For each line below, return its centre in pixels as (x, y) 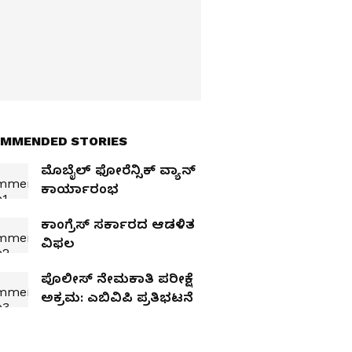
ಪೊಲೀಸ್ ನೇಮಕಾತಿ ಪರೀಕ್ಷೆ (117, 278)
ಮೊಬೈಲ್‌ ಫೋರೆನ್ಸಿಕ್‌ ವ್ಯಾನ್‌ (118, 170)
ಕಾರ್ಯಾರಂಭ (80, 189)
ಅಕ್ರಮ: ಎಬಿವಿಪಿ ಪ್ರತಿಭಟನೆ (117, 297)
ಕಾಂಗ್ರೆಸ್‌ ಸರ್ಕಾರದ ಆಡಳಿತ (118, 224)
